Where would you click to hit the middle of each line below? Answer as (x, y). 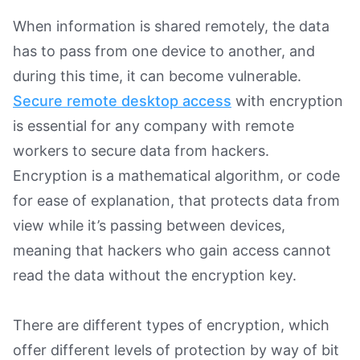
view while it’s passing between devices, (149, 225)
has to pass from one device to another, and (164, 51)
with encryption (287, 100)
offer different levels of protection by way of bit (176, 350)
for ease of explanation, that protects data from (176, 200)
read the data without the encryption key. (155, 275)
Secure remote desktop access (122, 100)
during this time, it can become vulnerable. (157, 76)
